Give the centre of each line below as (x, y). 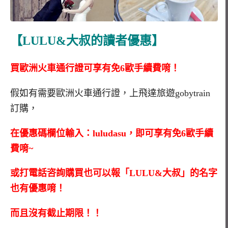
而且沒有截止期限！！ (56, 213)
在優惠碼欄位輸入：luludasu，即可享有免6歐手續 (112, 133)
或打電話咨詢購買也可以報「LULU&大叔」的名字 (114, 173)
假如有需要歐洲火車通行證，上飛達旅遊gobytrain (110, 93)
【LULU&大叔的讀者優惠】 (87, 41)
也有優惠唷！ (38, 189)
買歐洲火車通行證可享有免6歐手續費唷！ (95, 68)
